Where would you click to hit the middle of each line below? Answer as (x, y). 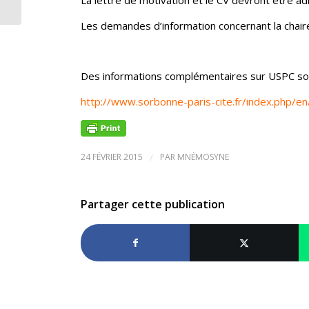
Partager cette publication (153, 204)
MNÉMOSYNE (203, 157)
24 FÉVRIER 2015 (112, 157)
